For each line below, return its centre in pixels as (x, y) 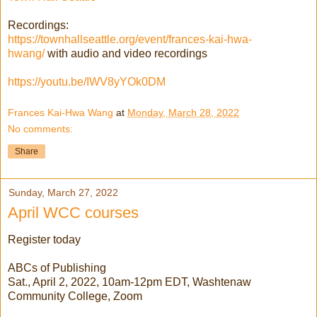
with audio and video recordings (127, 53)
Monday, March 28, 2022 (183, 112)
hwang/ (28, 53)
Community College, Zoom (75, 296)
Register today (44, 240)
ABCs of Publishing (57, 268)
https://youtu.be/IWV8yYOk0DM (87, 82)
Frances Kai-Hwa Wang (60, 112)
